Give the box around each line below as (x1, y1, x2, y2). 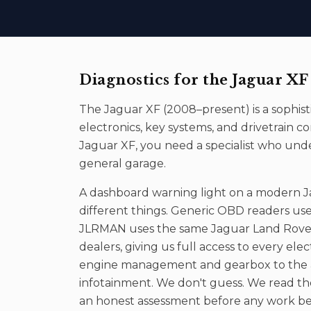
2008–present (167, 103, 246, 116)
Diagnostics (79, 72, 170, 88)
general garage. (79, 157, 166, 170)
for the (169, 72, 232, 88)
